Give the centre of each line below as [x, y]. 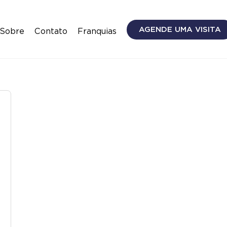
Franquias [97, 31]
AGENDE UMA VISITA [180, 29]
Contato [51, 31]
